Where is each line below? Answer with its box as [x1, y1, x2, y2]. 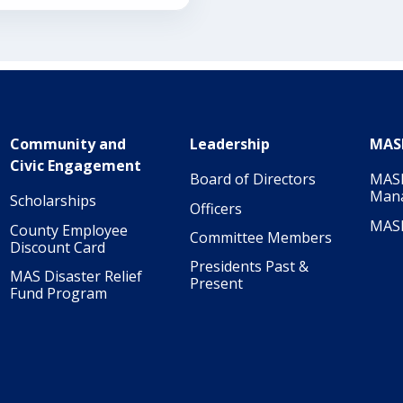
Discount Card [10, 237, 105, 257]
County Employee [10, 219, 128, 240]
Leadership [190, 134, 270, 155]
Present [190, 273, 243, 293]
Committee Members [190, 227, 332, 247]
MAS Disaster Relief [10, 265, 142, 286]
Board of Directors [190, 169, 316, 190]
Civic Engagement [10, 156, 141, 176]
